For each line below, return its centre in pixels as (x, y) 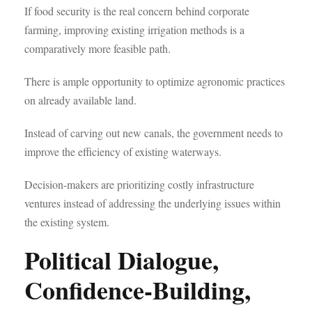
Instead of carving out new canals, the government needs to (154, 133)
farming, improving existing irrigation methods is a (134, 30)
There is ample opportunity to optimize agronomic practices (155, 81)
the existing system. (67, 222)
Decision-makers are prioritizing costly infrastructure (139, 184)
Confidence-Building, (138, 290)
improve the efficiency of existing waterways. (123, 151)
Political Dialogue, (122, 260)
